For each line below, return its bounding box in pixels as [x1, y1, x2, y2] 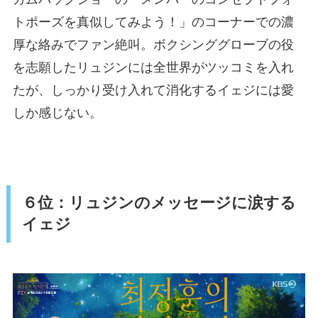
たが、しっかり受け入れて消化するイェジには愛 [12, 82, 294, 97]
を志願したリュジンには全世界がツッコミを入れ [12, 60, 294, 75]
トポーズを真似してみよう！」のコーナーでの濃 [12, 14, 294, 29]
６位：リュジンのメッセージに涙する [21, 194, 296, 212]
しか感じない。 [12, 105, 102, 120]
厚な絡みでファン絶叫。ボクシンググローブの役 [12, 37, 294, 52]
